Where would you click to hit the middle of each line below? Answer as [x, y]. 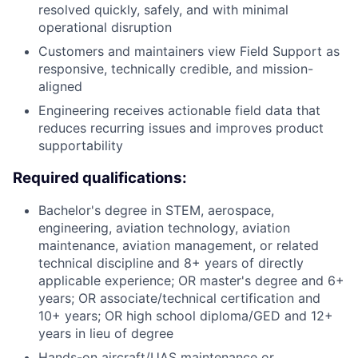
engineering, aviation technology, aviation [164, 228]
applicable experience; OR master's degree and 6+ [191, 281]
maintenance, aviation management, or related [179, 246]
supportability [81, 145]
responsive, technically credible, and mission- [176, 68]
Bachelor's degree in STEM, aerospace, [156, 211]
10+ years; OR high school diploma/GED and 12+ [186, 316]
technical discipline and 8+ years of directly [171, 263]
